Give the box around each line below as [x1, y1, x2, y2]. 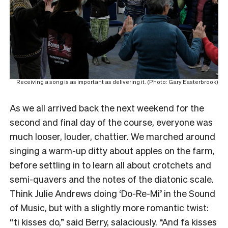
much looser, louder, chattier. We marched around [10, 130, 215, 142]
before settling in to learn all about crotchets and [10, 158, 211, 170]
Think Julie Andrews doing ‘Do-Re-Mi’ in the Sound [10, 187, 215, 199]
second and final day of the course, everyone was [10, 116, 213, 128]
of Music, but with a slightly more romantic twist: [10, 201, 209, 213]
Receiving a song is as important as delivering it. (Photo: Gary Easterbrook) [16, 78, 218, 85]
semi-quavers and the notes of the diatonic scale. [10, 173, 214, 185]
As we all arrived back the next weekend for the [10, 101, 204, 113]
